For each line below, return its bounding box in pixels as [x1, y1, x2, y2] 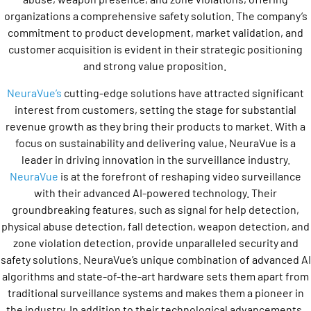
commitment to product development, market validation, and [8, 26, 303, 40]
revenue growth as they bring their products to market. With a [6, 119, 305, 133]
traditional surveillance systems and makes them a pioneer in [7, 285, 304, 299]
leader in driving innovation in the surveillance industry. [21, 152, 290, 166]
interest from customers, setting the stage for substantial [15, 102, 296, 116]
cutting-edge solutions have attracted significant [62, 85, 304, 99]
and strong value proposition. [83, 59, 228, 73]
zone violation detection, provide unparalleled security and [12, 235, 299, 249]
